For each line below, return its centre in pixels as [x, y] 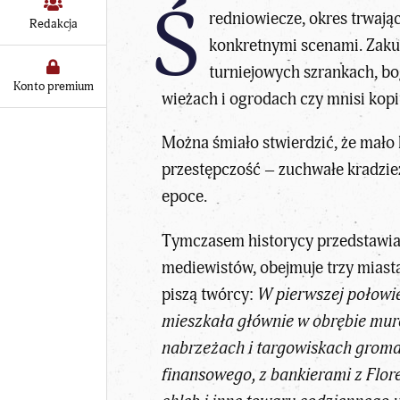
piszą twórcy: [210, 294]
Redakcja [53, 23]
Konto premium [53, 86]
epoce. [185, 197]
